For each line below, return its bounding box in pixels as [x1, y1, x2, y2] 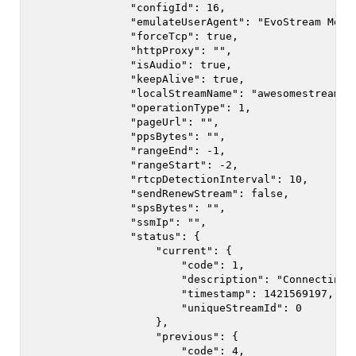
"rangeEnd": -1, [29, 145, 226, 157]
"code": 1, [29, 259, 245, 271]
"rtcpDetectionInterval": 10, [29, 173, 308, 185]
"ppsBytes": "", [29, 130, 226, 142]
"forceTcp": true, [29, 30, 238, 42]
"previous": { [29, 331, 238, 342]
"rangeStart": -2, [29, 159, 238, 171]
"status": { [29, 230, 200, 242]
